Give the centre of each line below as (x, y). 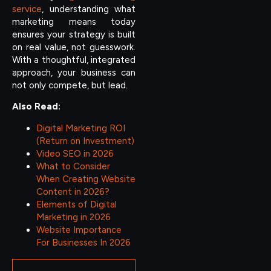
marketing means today (74, 21)
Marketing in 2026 (73, 217)
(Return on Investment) (85, 141)
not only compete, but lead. (70, 85)
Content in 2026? (73, 191)
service (27, 9)
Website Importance (79, 230)
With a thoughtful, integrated (74, 60)
